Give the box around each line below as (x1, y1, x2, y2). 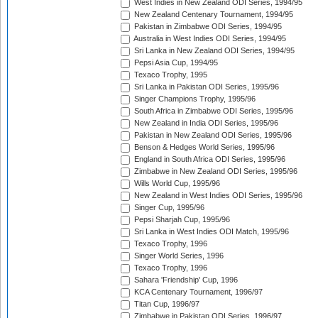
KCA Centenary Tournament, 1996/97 (132, 287, 263, 297)
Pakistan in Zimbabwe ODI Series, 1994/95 (132, 22, 282, 31)
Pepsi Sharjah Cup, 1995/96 (132, 215, 230, 224)
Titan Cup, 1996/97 (132, 300, 199, 309)
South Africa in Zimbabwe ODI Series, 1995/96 (132, 106, 293, 116)
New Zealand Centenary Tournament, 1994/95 (132, 10, 293, 19)
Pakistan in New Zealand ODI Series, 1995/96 (132, 131, 292, 140)
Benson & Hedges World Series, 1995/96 (132, 143, 275, 152)
